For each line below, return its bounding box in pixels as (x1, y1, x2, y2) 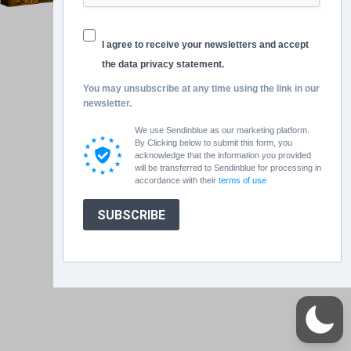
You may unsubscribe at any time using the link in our (83, 83, 320, 94)
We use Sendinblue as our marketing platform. (134, 125, 309, 135)
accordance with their (134, 175, 219, 185)
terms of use (218, 175, 266, 185)
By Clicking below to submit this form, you (134, 138, 292, 147)
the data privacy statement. (102, 59, 224, 70)
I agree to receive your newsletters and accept (102, 39, 309, 50)
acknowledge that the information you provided (134, 150, 311, 160)
